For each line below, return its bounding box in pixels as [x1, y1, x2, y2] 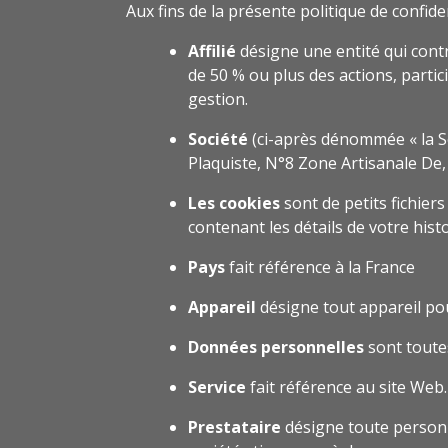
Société [188, 128, 248, 151]
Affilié [188, 40, 236, 63]
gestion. [188, 88, 248, 111]
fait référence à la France [225, 256, 415, 279]
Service [188, 376, 246, 399]
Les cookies [188, 192, 280, 215]
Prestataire [188, 416, 281, 439]
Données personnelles [188, 336, 364, 359]
